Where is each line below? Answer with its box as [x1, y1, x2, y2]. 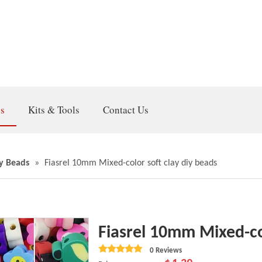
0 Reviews [150, 247, 182, 254]
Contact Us [103, 103, 149, 116]
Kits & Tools [28, 103, 80, 116]
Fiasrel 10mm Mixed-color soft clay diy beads [44, 158, 217, 168]
